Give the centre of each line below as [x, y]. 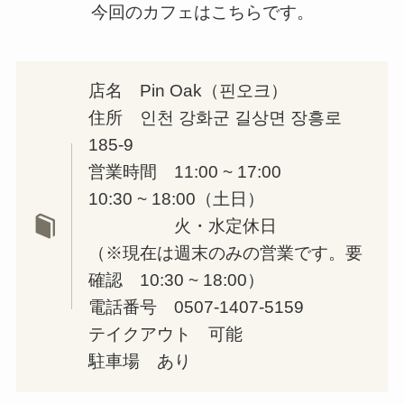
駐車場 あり [139, 362]
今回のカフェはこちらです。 [202, 12]
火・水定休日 [182, 226]
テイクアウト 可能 [165, 335]
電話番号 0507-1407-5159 [196, 308]
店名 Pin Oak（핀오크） [188, 91]
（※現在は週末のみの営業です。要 [225, 253]
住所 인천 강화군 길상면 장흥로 [215, 118]
